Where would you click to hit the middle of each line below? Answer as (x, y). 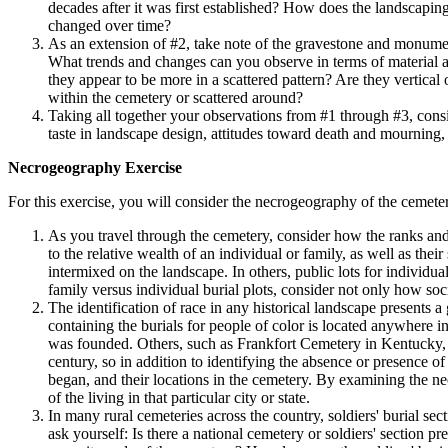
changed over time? (109, 26)
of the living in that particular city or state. (179, 398)
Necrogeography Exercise (95, 168)
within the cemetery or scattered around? (175, 98)
